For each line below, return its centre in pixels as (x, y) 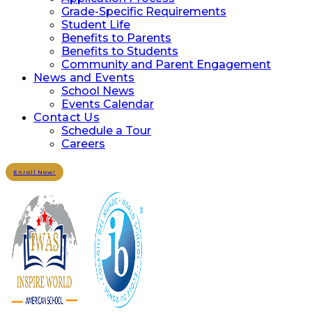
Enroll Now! (34, 172)
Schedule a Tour (106, 131)
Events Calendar (108, 104)
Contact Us (67, 117)
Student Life (96, 25)
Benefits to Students (120, 51)
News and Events (84, 78)
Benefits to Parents (116, 38)
